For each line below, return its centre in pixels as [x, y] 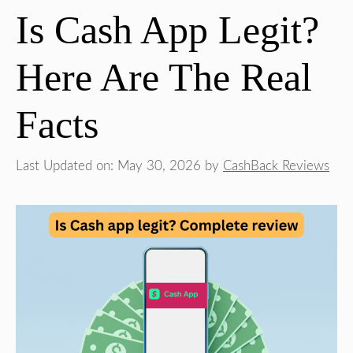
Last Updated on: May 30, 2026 [108, 166]
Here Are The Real [164, 77]
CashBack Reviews [276, 166]
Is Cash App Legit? [167, 30]
